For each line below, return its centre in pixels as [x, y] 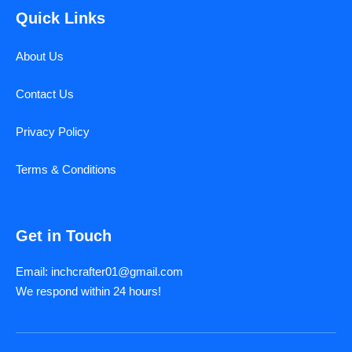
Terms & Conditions [66, 170]
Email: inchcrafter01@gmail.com [99, 272]
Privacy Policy [53, 132]
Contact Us [45, 94]
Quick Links [60, 18]
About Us [40, 57]
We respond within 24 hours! [88, 291]
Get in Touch [64, 236]
